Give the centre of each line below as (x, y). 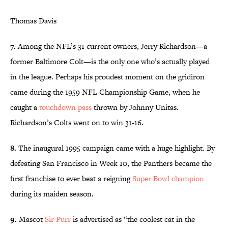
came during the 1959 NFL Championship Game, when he (105, 92)
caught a (25, 107)
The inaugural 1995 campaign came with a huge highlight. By (116, 148)
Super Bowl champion (168, 179)
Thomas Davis (33, 21)
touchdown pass (65, 107)
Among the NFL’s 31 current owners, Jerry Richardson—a (111, 46)
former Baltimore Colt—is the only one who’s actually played (110, 62)
